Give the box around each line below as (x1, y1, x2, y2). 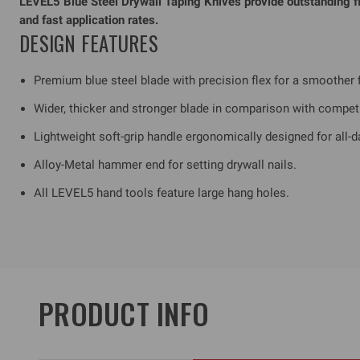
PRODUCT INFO (39, 292, 209, 335)
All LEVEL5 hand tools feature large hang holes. (34, 185, 290, 200)
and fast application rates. (19, 12, 158, 27)
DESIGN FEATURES (19, 27, 158, 58)
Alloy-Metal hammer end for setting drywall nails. (34, 157, 297, 172)
